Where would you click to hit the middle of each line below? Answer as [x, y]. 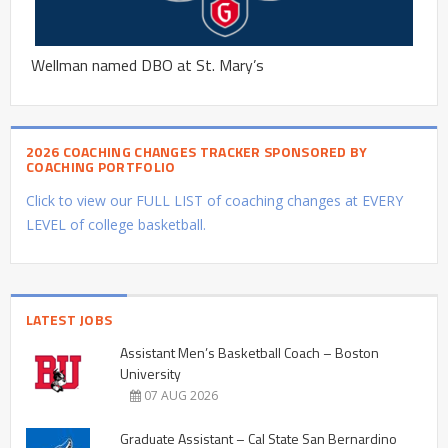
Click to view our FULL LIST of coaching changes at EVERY [214, 200]
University [150, 373]
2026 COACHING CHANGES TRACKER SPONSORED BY [197, 151]
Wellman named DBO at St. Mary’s [147, 64]
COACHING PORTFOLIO [101, 166]
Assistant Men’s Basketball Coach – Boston [249, 352]
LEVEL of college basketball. [116, 224]
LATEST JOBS [69, 319]
